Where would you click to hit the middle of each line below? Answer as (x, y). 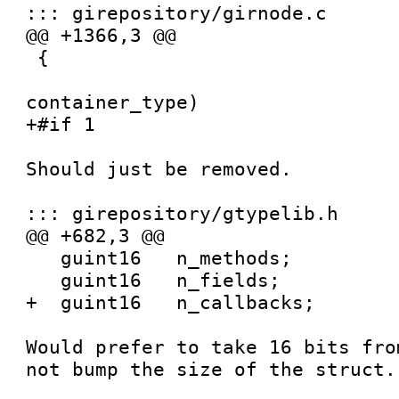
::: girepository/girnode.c (177, 13)
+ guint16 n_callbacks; (171, 302)
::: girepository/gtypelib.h (183, 213)
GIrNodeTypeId (32, 80)
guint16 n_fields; (44, 280)
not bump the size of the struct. (212, 369)
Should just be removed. (159, 169)
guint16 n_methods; (44, 258)
